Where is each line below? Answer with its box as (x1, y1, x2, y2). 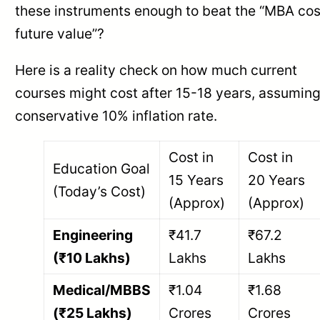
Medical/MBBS (53, 281, 151, 299)
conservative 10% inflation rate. (15, 107, 218, 125)
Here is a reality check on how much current (15, 61, 298, 79)
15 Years (169, 171, 224, 189)
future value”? (15, 25, 105, 43)
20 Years (248, 171, 306, 189)
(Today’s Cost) (53, 183, 146, 201)
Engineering (53, 226, 134, 244)
